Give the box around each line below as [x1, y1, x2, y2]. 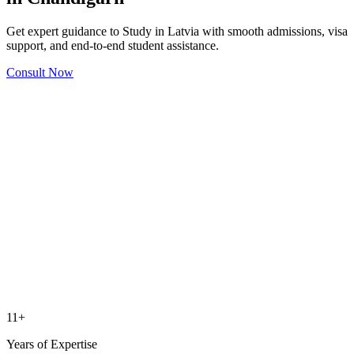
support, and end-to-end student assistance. [6, 38, 219, 52]
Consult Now [6, 65, 73, 79]
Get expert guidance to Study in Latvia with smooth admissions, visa [6, 24, 348, 38]
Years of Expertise [6, 337, 97, 351]
